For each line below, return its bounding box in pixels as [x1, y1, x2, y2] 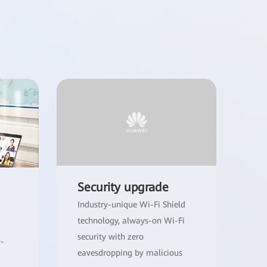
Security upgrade [77, 180, 169, 195]
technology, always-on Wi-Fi [77, 216, 185, 226]
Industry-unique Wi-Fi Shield [77, 200, 185, 210]
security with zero [77, 232, 144, 242]
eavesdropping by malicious [77, 248, 182, 258]
